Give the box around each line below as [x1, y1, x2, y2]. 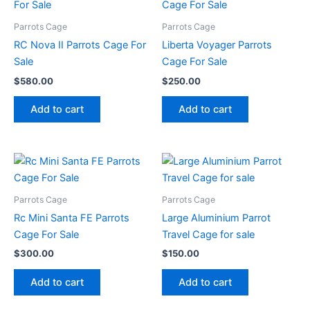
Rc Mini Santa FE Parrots [14, 212, 129, 225]
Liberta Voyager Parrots [162, 39, 272, 52]
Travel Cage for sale [162, 228, 255, 241]
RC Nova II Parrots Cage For [14, 39, 146, 52]
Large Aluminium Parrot [162, 212, 271, 225]
